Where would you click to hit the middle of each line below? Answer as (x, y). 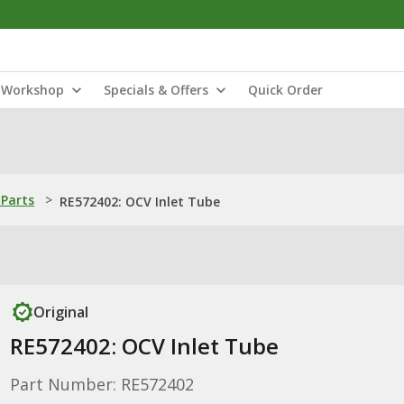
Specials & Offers (156, 90)
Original (60, 312)
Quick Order (285, 90)
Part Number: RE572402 (101, 384)
